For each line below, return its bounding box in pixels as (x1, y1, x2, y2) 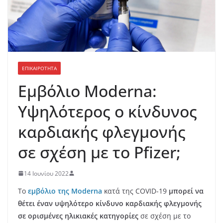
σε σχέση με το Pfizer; (18, 141, 181, 163)
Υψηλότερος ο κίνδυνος (18, 100, 197, 122)
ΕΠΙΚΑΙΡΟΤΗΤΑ (22, 64, 57, 72)
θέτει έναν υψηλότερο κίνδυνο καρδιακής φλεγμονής (18, 198, 202, 208)
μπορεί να (169, 186, 204, 196)
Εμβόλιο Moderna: (18, 80, 157, 102)
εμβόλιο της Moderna (28, 186, 102, 196)
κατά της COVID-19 (102, 186, 169, 196)
